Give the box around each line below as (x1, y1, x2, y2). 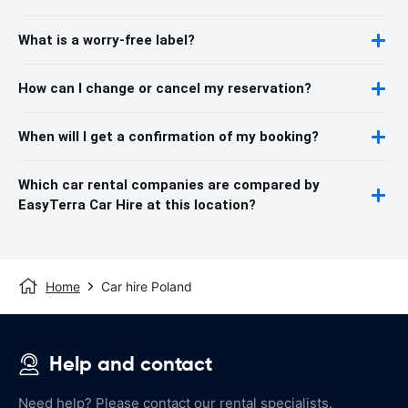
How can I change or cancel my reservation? (18, 80, 311, 97)
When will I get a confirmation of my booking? (18, 128, 319, 146)
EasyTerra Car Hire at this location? (18, 197, 256, 214)
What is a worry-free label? (18, 32, 195, 49)
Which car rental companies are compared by (18, 177, 320, 194)
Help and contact (49, 352, 212, 377)
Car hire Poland (101, 279, 192, 295)
